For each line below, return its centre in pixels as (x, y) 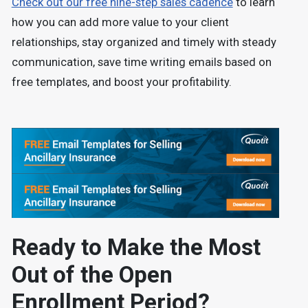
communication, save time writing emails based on (141, 63)
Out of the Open (92, 275)
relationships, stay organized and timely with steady (144, 43)
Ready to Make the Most (136, 247)
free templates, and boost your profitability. (121, 82)
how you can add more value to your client (120, 23)
